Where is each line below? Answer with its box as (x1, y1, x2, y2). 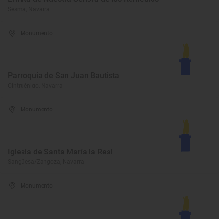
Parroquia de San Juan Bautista (8, 71, 119, 80)
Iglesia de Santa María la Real (8, 147, 113, 156)
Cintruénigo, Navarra (8, 82, 63, 89)
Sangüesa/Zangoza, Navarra (8, 158, 84, 165)
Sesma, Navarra (8, 6, 50, 13)
